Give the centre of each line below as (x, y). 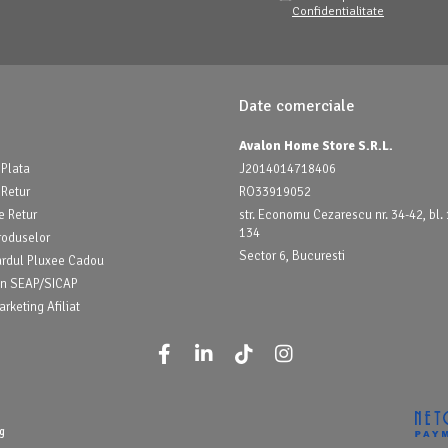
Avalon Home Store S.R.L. (316, 146)
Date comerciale (297, 106)
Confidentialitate (338, 11)
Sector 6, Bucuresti (292, 256)
